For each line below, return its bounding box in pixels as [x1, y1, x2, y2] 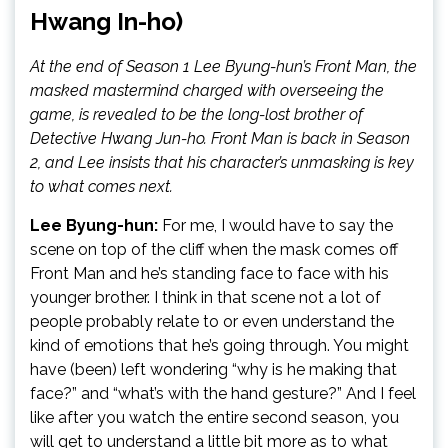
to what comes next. [30, 177, 173, 196]
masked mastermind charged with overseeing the [30, 81, 384, 100]
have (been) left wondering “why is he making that [30, 360, 397, 379]
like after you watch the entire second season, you [30, 408, 399, 427]
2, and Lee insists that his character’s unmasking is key [30, 153, 414, 172]
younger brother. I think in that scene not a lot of [30, 288, 381, 307]
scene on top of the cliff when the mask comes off [30, 240, 398, 259]
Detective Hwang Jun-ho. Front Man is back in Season [30, 129, 410, 148]
